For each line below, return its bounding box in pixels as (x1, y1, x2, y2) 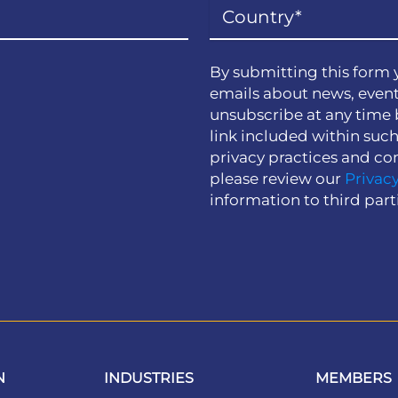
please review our (210, 170, 345, 188)
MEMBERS (314, 370, 392, 387)
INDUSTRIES (104, 370, 195, 387)
